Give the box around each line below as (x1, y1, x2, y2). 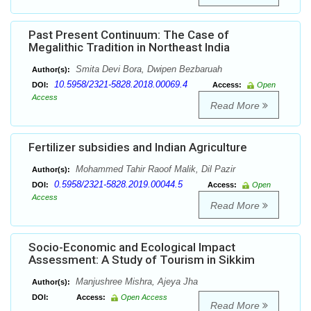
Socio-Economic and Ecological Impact (28, 240, 235, 255)
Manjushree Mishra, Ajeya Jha (73, 276, 198, 287)
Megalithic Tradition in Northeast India (28, 40, 230, 55)
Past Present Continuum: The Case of (28, 28, 229, 42)
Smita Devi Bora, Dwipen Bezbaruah (73, 64, 222, 75)
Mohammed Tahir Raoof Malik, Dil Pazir (73, 164, 235, 175)
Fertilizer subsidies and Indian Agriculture (28, 140, 247, 155)
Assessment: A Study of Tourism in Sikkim (28, 253, 255, 267)
